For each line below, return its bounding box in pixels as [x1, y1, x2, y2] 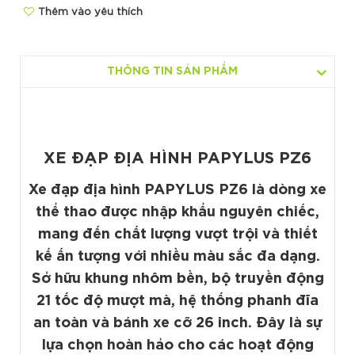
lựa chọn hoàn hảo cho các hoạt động [41, 339, 314, 352]
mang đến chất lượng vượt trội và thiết [37, 228, 318, 241]
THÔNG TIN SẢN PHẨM [107, 67, 238, 76]
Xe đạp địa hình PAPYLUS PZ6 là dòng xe [29, 184, 326, 197]
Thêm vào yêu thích [38, 8, 143, 17]
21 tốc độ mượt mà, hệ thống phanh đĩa [36, 295, 319, 307]
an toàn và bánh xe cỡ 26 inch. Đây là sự [33, 317, 322, 330]
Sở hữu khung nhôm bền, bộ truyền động [31, 273, 324, 285]
